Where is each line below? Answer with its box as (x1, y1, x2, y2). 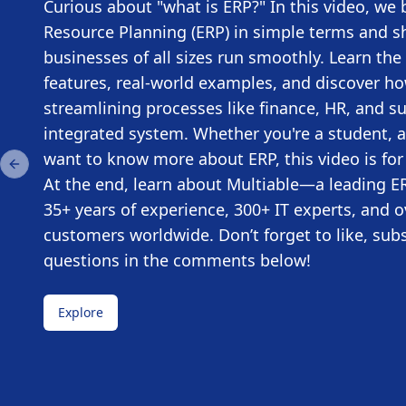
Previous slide (13, 162, 98, 180)
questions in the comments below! (43, 249, 311, 271)
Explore (58, 304, 103, 321)
